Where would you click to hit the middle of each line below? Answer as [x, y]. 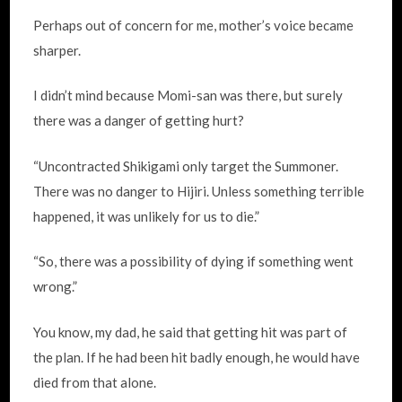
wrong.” [56, 286]
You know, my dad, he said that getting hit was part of [191, 332]
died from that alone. [95, 382]
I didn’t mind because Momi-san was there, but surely [188, 95]
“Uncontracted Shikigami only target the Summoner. [186, 166]
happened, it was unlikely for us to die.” [147, 216]
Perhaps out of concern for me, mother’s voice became [194, 25]
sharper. [57, 50]
